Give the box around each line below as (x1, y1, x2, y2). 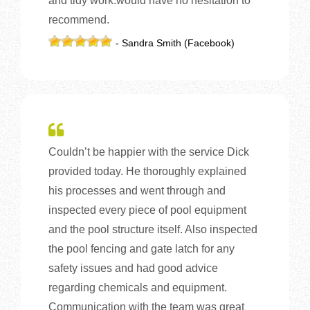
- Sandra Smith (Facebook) (116, 37, 235, 48)
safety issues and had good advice (48, 262, 218, 274)
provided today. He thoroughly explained (48, 165, 246, 177)
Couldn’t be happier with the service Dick (48, 145, 249, 158)
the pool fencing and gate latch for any (48, 242, 235, 255)
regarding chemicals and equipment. (48, 281, 227, 293)
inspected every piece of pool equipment (48, 203, 246, 216)
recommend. (48, 13, 109, 26)
